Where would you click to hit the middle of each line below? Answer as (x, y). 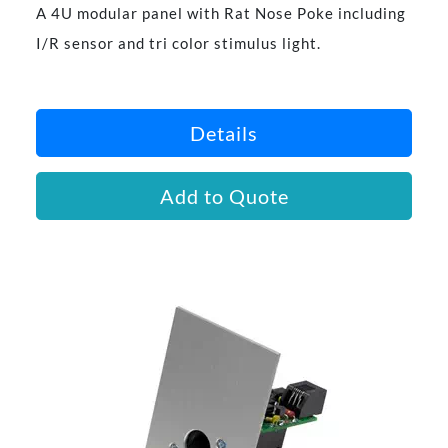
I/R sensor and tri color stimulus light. (178, 43)
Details (224, 133)
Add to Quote (224, 196)
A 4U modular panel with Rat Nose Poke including (220, 13)
